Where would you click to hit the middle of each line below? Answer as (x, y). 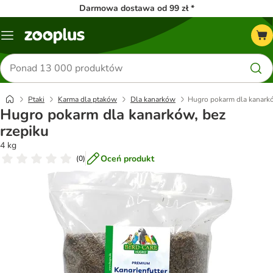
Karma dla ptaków (87, 99)
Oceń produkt (127, 158)
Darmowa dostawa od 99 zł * (136, 8)
